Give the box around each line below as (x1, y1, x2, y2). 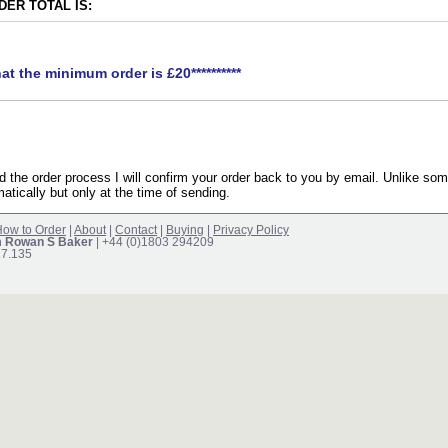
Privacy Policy (213, 223, 289, 236)
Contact (115, 223, 157, 236)
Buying (166, 223, 204, 236)
